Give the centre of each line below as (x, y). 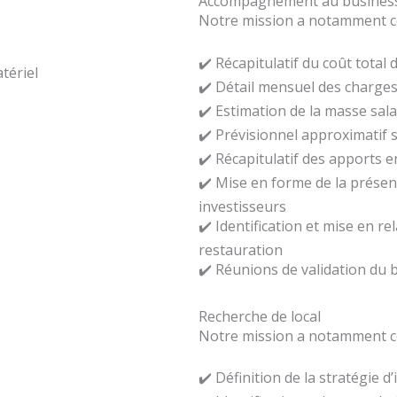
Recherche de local (260, 316)
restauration (241, 249)
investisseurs (242, 206)
